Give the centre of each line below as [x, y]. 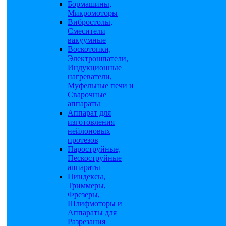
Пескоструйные [95, 158]
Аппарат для [89, 113]
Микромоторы [93, 13]
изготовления [91, 122]
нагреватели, [90, 76]
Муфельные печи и [101, 86]
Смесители [87, 31]
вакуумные [87, 40]
